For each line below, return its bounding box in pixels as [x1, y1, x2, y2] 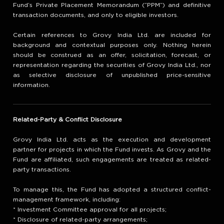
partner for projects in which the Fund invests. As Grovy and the [13, 146, 211, 152]
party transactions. [13, 166, 71, 172]
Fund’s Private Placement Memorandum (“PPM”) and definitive [13, 2, 211, 8]
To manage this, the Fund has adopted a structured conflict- [13, 186, 211, 192]
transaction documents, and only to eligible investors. [13, 12, 179, 18]
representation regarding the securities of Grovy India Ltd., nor [13, 62, 211, 68]
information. [13, 82, 50, 88]
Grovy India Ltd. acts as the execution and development [13, 136, 211, 142]
